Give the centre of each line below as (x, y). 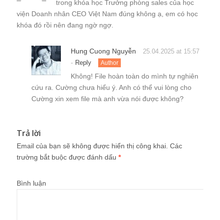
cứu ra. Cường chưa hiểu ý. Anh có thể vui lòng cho (111, 87)
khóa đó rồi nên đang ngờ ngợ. (65, 25)
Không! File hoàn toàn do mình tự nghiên (135, 76)
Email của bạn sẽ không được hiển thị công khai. (92, 146)
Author (110, 63)
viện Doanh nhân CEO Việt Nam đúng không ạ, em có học (107, 14)
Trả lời (29, 133)
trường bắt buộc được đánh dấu (68, 157)
